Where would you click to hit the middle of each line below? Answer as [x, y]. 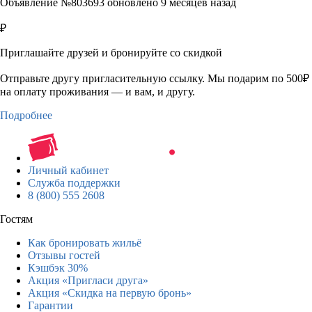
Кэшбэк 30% [58, 267]
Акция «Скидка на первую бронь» [110, 292]
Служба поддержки [74, 182]
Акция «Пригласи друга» [88, 280]
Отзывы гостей [64, 255]
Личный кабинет [68, 170]
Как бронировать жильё [85, 242]
